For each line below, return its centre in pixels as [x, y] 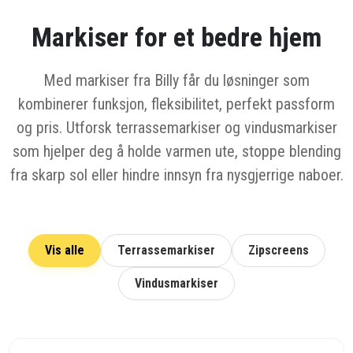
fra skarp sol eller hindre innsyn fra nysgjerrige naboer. [176, 175]
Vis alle [64, 250]
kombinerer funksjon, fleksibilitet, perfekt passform [176, 104]
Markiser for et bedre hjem [176, 37]
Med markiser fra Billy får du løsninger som [176, 80]
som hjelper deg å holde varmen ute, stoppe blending [176, 151]
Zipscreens [278, 250]
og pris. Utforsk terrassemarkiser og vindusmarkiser [176, 127]
